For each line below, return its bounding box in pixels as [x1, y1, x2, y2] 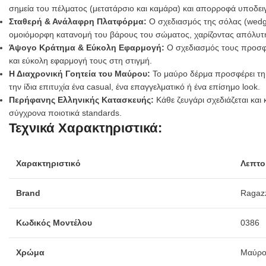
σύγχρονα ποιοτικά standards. [9, 107, 122, 118]
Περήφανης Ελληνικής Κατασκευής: [9, 94, 154, 104]
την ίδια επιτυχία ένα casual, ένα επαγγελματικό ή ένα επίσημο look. [9, 81, 260, 91]
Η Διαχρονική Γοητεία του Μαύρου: [9, 68, 150, 78]
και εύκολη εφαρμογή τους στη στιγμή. [9, 55, 152, 65]
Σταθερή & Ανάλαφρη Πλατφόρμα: [9, 16, 147, 26]
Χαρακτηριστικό [16, 158, 81, 168]
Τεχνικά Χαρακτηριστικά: [9, 120, 162, 135]
